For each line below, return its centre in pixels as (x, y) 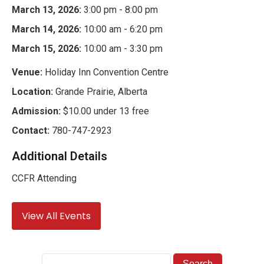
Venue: (27, 72)
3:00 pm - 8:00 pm (120, 10)
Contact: (31, 131)
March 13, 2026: (47, 10)
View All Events (56, 216)
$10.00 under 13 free (105, 111)
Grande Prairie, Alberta (100, 92)
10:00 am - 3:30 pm (122, 49)
